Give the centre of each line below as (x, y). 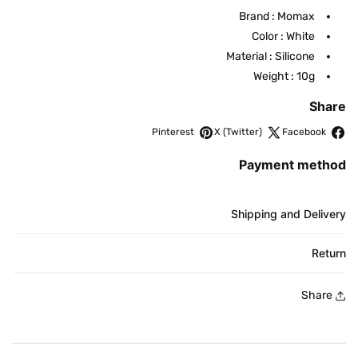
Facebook (304, 132)
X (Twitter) (238, 132)
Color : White (283, 36)
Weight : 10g (284, 76)
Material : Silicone (270, 56)
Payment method (292, 164)
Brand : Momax (277, 16)
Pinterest (173, 132)
